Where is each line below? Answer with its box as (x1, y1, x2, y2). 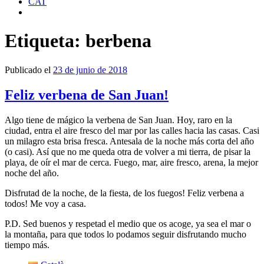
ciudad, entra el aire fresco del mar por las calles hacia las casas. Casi (5, 125, 259, 136)
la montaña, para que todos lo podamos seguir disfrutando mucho (5, 229, 246, 239)
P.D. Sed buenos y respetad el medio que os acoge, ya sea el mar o (5, 218, 251, 229)
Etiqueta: (5, 30, 85, 52)
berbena (85, 30, 151, 52)
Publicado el (5, 64, 51, 75)
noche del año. (5, 167, 59, 178)
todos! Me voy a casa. (5, 198, 86, 209)
